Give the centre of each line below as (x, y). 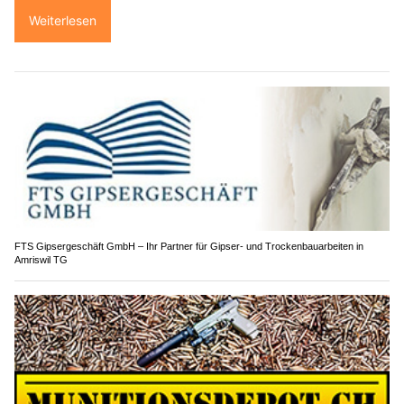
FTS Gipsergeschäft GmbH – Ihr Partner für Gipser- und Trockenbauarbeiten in (189, 246)
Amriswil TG (41, 259)
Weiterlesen (63, 21)
